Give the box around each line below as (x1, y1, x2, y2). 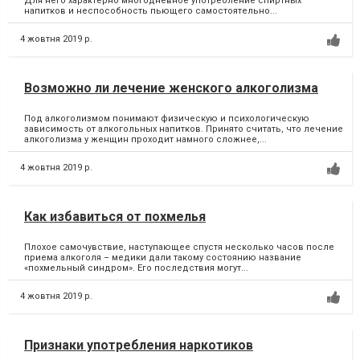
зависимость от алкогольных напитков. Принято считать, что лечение (24, 124, 343, 135)
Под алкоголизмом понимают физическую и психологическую (24, 113, 309, 125)
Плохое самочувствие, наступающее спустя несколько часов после (24, 242, 334, 253)
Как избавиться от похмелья (24, 208, 206, 224)
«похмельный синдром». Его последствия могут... (24, 263, 248, 274)
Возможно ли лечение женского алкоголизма (24, 80, 318, 96)
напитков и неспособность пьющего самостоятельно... (24, 6, 277, 17)
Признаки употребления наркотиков (24, 337, 253, 353)
